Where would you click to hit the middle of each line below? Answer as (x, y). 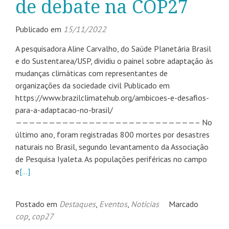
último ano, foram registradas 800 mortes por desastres (112, 134)
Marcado (184, 204)
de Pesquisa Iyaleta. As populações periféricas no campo (111, 159)
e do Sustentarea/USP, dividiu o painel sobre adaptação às (114, 61)
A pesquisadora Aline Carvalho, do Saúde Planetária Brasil (113, 49)
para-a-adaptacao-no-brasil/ (64, 110)
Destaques (77, 204)
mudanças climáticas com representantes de (91, 73)
